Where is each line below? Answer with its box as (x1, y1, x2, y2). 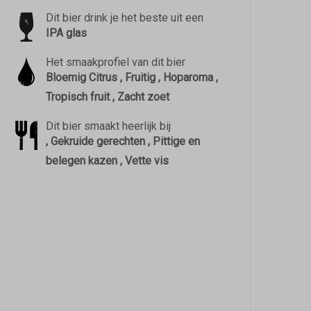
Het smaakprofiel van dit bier (45, 56, 185, 69)
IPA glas (45, 26, 87, 40)
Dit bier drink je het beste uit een (45, 11, 203, 24)
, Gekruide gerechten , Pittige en (45, 135, 200, 148)
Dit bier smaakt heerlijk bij (45, 119, 171, 133)
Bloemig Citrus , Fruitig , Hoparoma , (45, 71, 218, 84)
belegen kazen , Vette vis (45, 154, 169, 167)
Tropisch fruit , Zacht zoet (45, 90, 169, 103)
